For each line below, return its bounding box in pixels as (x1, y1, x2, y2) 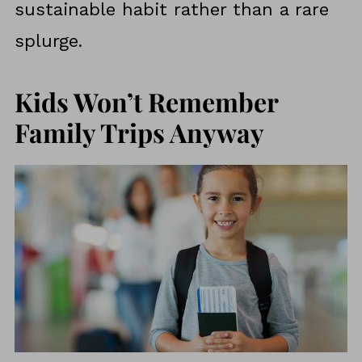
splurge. (14, 31, 82, 52)
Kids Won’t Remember (14, 84, 278, 120)
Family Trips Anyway (14, 115, 264, 150)
